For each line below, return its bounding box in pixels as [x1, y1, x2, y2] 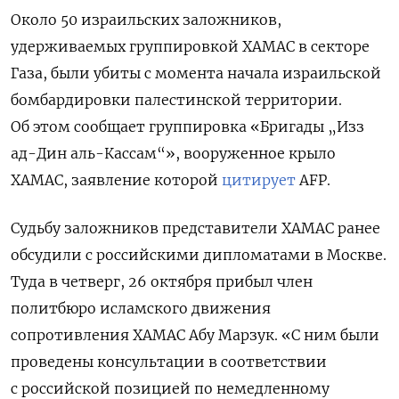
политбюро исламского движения [11, 298, 271, 317]
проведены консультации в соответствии [11, 352, 327, 370]
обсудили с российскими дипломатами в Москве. [11, 245, 387, 264]
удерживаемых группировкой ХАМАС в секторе [11, 37, 370, 55]
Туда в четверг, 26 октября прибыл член [11, 272, 313, 290]
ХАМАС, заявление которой [11, 170, 222, 189]
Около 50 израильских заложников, [11, 10, 281, 28]
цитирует [222, 170, 296, 189]
